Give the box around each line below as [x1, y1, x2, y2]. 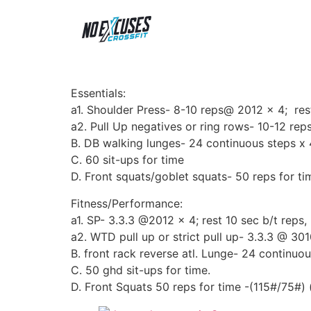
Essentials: [71, 86, 126, 101]
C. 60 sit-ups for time [71, 153, 184, 167]
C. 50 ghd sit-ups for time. [71, 262, 210, 277]
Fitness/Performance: [71, 196, 183, 210]
